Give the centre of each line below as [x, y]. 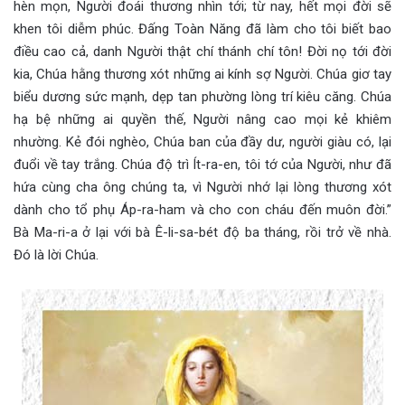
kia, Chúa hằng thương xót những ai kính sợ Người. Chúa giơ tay [202, 75]
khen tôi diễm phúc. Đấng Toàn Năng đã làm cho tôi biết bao [202, 29]
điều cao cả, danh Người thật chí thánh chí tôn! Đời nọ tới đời [202, 52]
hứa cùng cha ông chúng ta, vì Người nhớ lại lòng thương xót [202, 188]
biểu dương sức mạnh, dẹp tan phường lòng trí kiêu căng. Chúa [202, 97]
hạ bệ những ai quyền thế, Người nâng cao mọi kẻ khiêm [202, 120]
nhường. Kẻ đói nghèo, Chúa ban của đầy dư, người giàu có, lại [202, 142]
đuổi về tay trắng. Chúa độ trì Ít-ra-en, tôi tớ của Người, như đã [202, 165]
